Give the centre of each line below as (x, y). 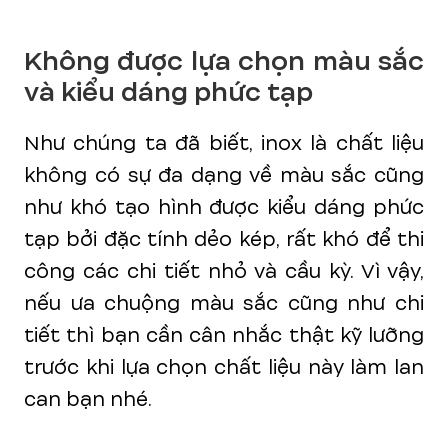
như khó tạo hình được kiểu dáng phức (224, 207)
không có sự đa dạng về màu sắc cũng (224, 175)
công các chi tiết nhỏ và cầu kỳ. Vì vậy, (224, 271)
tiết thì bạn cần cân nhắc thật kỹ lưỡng (224, 335)
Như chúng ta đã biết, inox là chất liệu (224, 143)
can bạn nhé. (88, 399)
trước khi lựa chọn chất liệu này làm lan (224, 367)
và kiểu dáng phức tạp (168, 92)
